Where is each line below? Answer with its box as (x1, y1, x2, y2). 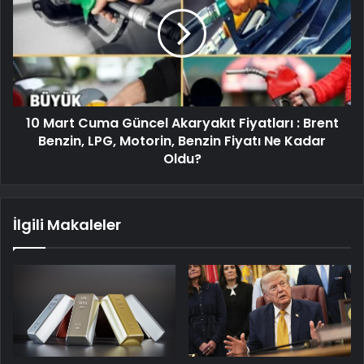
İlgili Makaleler (13, 214, 121, 235)
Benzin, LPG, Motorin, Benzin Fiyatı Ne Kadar (38, 131, 326, 150)
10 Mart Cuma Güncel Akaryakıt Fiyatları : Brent (25, 113, 339, 132)
